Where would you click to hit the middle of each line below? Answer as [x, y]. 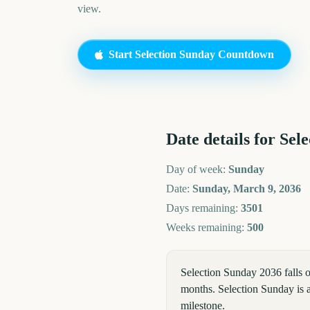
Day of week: [197, 169]
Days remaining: [203, 208]
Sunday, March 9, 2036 [247, 189]
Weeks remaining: [207, 227]
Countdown [245, 54]
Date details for [223, 139]
